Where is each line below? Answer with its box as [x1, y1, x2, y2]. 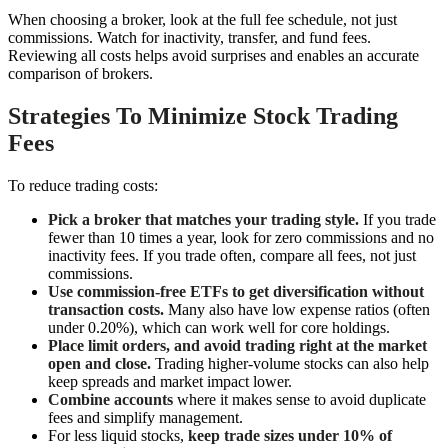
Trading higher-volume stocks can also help [151, 354, 429, 372]
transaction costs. [48, 300, 164, 318]
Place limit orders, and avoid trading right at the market [48, 336, 427, 354]
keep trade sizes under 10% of [184, 426, 392, 444]
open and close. [48, 354, 151, 372]
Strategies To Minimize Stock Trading [8, 102, 398, 129]
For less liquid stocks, [48, 426, 184, 444]
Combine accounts [48, 390, 173, 408]
